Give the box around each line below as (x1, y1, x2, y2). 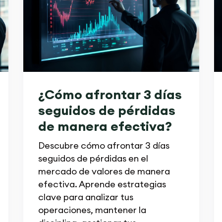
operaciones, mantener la (38, 204, 146, 216)
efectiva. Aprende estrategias (38, 178, 166, 190)
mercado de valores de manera (38, 165, 170, 177)
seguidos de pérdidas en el (38, 152, 148, 164)
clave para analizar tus (38, 191, 133, 203)
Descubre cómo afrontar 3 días (38, 139, 169, 151)
